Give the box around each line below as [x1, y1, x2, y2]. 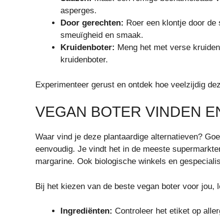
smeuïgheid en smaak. [60, 30, 143, 40]
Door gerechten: [60, 18, 124, 28]
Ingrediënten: [60, 206, 112, 216]
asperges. [60, 6, 97, 16]
